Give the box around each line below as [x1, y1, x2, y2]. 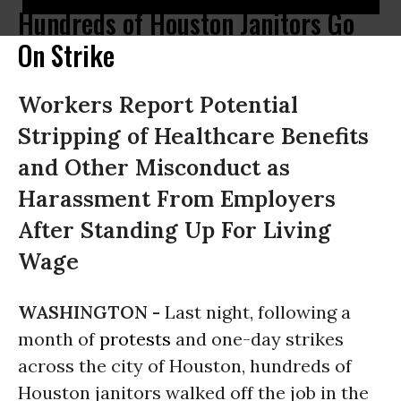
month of [18, 328, 99, 350]
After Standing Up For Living [18, 216, 331, 244]
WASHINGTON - [18, 301, 165, 323]
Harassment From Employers [18, 184, 336, 213]
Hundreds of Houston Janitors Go [18, 3, 354, 43]
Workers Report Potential [18, 90, 298, 119]
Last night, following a [165, 301, 351, 323]
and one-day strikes [171, 328, 344, 350]
